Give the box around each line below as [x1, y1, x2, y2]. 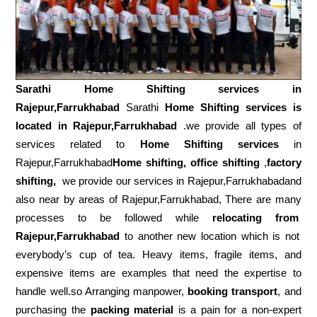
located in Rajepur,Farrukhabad [16, 119, 178, 132]
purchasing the [16, 303, 91, 316]
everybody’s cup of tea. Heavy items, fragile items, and [16, 248, 301, 260]
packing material [90, 303, 174, 316]
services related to [16, 137, 140, 150]
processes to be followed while [16, 211, 212, 224]
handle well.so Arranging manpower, [16, 284, 188, 297]
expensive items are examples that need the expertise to [16, 266, 301, 279]
